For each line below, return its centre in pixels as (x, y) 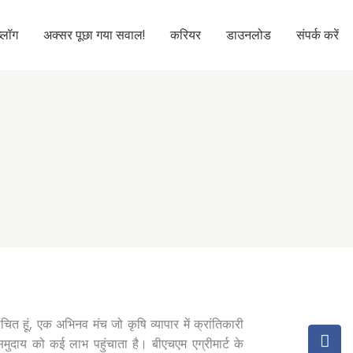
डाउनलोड (249, 35)
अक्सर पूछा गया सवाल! (94, 35)
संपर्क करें (318, 35)
